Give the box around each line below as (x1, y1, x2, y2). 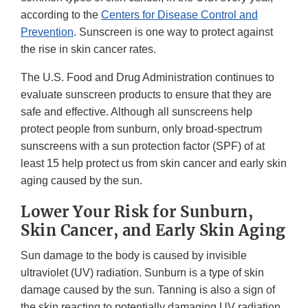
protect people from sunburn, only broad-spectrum (21, 122, 262, 135)
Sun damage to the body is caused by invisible (21, 249, 247, 261)
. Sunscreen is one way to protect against (74, 25, 273, 38)
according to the (21, 8, 101, 21)
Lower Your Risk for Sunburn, (21, 201, 253, 221)
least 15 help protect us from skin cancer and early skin (21, 157, 287, 169)
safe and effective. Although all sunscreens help (21, 105, 252, 118)
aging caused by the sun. (21, 174, 142, 186)
